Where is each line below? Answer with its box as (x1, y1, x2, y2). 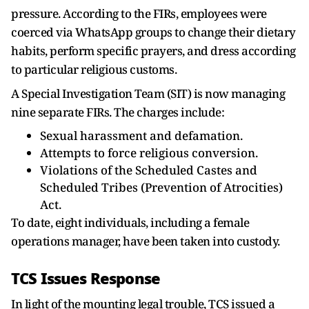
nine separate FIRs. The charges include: (11, 104, 224, 120)
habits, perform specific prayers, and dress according (11, 43, 296, 59)
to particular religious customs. (11, 61, 177, 77)
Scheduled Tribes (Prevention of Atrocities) (40, 179, 283, 195)
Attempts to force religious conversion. (40, 145, 258, 161)
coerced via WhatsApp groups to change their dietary (11, 24, 296, 40)
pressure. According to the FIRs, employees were (11, 6, 267, 21)
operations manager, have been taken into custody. (11, 233, 280, 249)
